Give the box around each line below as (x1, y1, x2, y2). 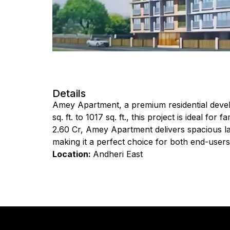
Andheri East (93, 149, 143, 160)
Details (52, 87, 86, 100)
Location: (52, 149, 93, 160)
